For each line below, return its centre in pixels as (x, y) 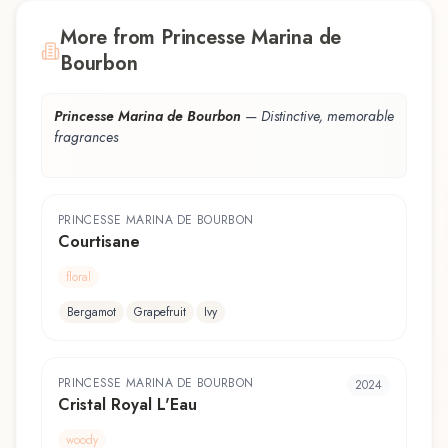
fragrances (86, 136)
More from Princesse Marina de (201, 37)
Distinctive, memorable (327, 115)
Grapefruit (160, 311)
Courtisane (99, 241)
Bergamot (91, 311)
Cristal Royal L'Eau (127, 404)
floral (78, 276)
